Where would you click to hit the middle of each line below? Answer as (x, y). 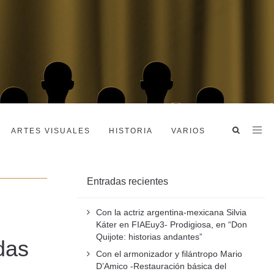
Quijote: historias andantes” (149, 237)
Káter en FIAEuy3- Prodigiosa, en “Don (172, 224)
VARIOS (188, 131)
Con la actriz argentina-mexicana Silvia (171, 212)
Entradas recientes (128, 181)
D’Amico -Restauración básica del (161, 266)
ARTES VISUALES (51, 131)
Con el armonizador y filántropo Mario (169, 254)
